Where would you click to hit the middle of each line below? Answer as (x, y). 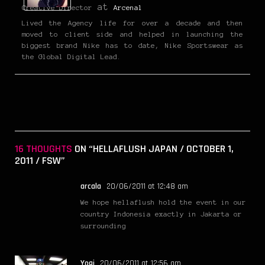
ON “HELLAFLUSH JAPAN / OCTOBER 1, (153, 149)
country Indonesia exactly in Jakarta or (161, 214)
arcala (91, 187)
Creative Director (57, 8)
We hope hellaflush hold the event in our (163, 202)
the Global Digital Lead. (72, 57)
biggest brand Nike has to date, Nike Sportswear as (132, 46)
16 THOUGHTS (43, 149)
